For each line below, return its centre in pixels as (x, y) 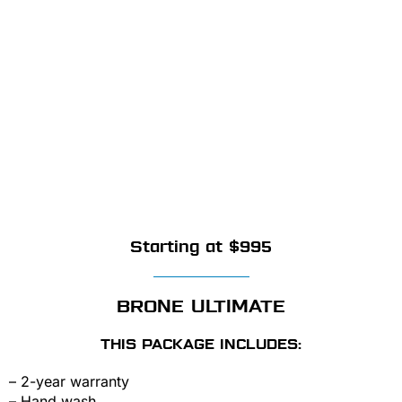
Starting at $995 (201, 247)
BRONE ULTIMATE (201, 306)
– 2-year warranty (69, 382)
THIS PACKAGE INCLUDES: (201, 345)
